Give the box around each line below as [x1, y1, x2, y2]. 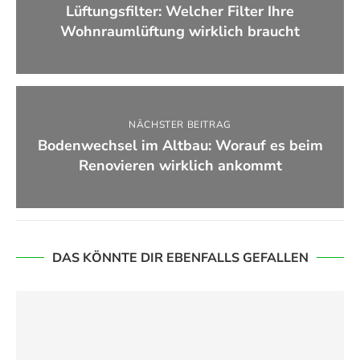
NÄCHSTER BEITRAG [129, 117, 231, 131]
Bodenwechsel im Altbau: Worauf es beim [37, 135, 323, 155]
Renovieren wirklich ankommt [78, 155, 282, 175]
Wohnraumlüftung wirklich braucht [60, 21, 300, 41]
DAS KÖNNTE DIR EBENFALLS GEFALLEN [51, 248, 309, 267]
